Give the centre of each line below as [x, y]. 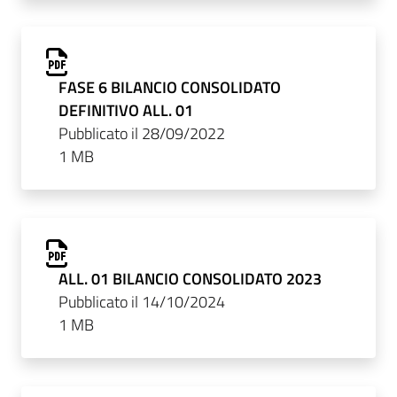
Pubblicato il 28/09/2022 [141, 133]
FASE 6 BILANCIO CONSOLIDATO [169, 87]
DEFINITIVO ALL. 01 [125, 110]
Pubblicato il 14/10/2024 [141, 301]
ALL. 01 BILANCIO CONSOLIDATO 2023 [190, 278]
